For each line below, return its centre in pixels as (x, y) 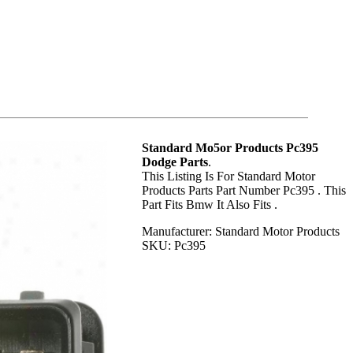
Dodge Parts (175, 162)
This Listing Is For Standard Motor (229, 176)
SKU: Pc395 (174, 245)
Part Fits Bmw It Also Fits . (210, 204)
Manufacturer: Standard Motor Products (241, 231)
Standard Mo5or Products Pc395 (230, 148)
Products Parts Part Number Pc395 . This (244, 190)
